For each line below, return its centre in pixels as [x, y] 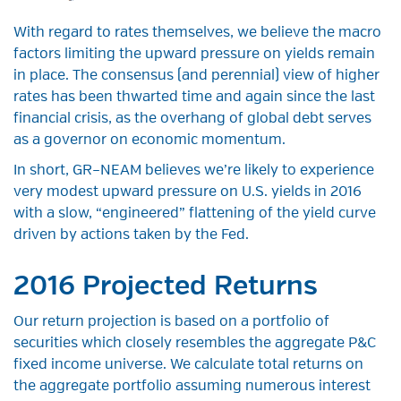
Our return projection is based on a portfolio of [171, 322]
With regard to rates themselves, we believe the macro [197, 33]
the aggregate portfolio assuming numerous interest [192, 386]
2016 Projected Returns [166, 287]
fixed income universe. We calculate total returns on [188, 365]
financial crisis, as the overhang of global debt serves [192, 119]
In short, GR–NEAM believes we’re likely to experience [194, 171]
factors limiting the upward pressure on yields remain [194, 54]
